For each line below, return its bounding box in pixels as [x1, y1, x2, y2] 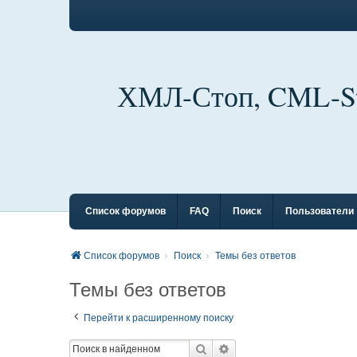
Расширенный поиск [230, 341, 338, 355]
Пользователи [285, 206, 354, 217]
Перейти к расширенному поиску [84, 312, 233, 324]
